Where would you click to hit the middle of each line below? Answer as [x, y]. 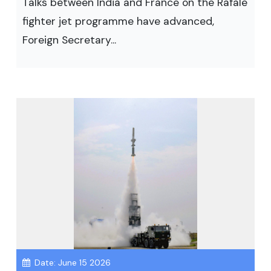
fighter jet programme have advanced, [118, 21]
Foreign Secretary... [69, 40]
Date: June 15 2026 [71, 263]
